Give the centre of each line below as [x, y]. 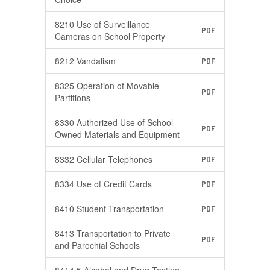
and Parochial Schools [97, 245]
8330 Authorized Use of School [114, 122]
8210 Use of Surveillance [102, 24]
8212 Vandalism [85, 61]
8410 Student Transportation [109, 209]
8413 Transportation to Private [113, 233]
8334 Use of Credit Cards [103, 184]
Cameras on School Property [110, 36]
